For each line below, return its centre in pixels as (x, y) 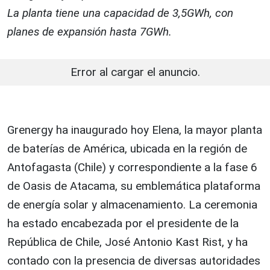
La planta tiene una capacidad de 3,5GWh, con (120, 13)
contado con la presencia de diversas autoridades (134, 261)
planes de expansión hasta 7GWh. (89, 32)
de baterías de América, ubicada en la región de (127, 149)
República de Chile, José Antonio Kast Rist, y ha (127, 242)
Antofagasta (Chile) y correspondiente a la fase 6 (132, 167)
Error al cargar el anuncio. (135, 72)
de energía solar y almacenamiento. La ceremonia (132, 205)
